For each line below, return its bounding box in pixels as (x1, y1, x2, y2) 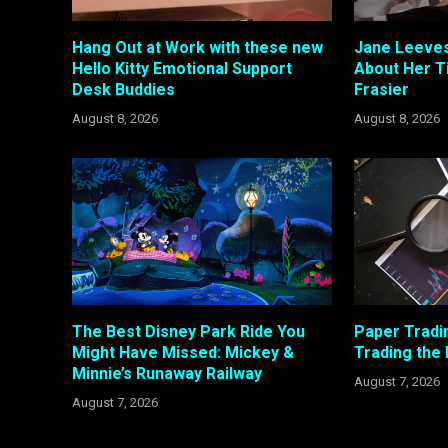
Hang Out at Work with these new (72, 38, 323, 58)
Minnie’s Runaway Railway (72, 363, 262, 383)
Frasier (354, 80, 410, 100)
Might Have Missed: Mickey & (72, 342, 294, 362)
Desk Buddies (72, 80, 175, 100)
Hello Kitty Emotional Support (72, 59, 292, 79)
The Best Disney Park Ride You (72, 321, 305, 341)
